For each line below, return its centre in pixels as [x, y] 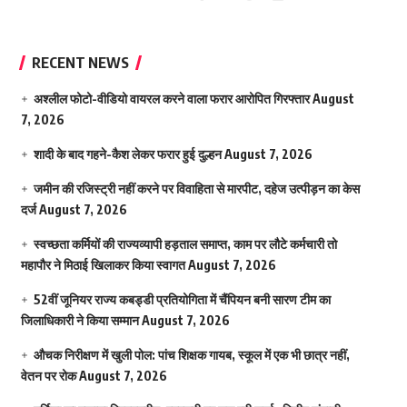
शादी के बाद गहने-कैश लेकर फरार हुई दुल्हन [127, 154]
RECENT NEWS [80, 62]
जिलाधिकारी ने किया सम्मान [79, 320]
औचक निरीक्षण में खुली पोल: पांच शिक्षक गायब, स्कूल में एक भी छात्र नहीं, [191, 354]
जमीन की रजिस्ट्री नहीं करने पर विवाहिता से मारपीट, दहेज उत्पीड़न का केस [196, 188]
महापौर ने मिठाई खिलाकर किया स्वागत [103, 264]
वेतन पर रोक [48, 375]
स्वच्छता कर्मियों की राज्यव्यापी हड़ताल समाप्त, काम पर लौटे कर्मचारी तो [185, 243]
